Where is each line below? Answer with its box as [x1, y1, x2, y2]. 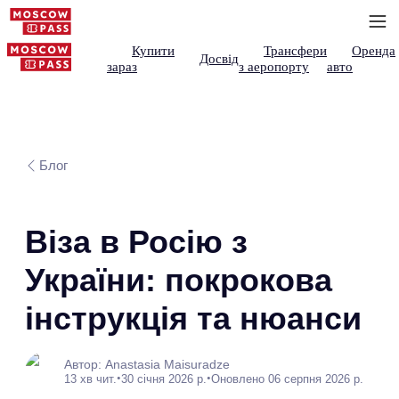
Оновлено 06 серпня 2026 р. [211, 371, 363, 386]
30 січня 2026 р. [121, 371, 207, 386]
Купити [132, 44, 175, 58]
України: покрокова [25, 262, 332, 298]
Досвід [199, 52, 239, 66]
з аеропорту [239, 60, 309, 74]
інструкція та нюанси [25, 300, 362, 337]
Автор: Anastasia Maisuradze [64, 357, 230, 371]
